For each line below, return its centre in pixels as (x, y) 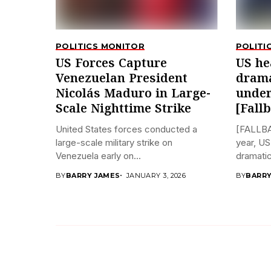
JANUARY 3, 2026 (156, 175)
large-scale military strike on (114, 142)
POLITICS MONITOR (100, 46)
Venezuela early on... (98, 155)
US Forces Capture (111, 64)
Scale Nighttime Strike (123, 109)
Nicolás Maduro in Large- (133, 94)
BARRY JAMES (93, 175)
